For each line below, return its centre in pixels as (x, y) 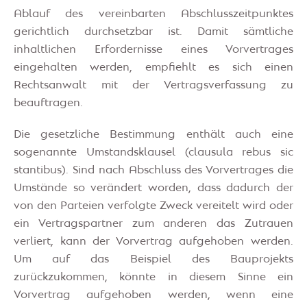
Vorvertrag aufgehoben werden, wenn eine (153, 295)
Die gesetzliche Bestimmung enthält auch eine (153, 135)
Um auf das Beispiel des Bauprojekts (153, 259)
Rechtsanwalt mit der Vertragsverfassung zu (153, 85)
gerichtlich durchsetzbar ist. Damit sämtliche (153, 32)
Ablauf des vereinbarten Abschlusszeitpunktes (153, 14)
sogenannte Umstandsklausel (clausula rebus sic (153, 152)
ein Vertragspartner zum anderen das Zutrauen (153, 224)
